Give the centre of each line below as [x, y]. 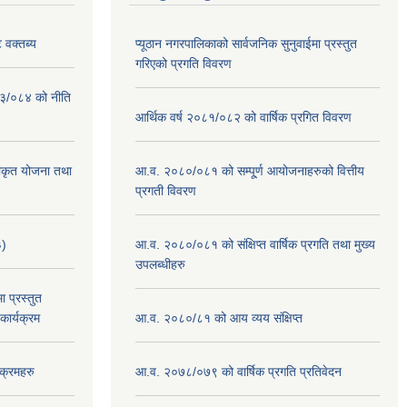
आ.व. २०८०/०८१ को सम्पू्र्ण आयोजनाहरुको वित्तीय [250, 170]
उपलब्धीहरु [160, 264]
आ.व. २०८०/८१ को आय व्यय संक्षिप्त [219, 318]
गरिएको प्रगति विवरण [184, 63]
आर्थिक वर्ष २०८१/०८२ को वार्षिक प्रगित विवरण [243, 117]
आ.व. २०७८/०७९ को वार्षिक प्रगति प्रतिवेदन [238, 371]
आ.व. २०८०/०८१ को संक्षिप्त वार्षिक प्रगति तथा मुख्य [255, 244]
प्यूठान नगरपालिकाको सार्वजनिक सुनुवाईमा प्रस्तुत [246, 43]
